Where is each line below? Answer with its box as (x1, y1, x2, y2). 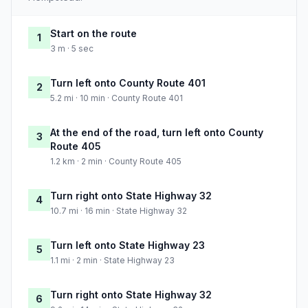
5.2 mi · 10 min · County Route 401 (50, 93, 183, 104)
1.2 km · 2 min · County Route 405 (50, 156, 181, 167)
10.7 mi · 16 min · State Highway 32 (50, 206, 187, 217)
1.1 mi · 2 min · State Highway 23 (50, 255, 175, 266)
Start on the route (50, 27, 137, 40)
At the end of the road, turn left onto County (50, 126, 263, 139)
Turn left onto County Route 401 (50, 77, 206, 89)
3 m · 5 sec (50, 43, 93, 54)
